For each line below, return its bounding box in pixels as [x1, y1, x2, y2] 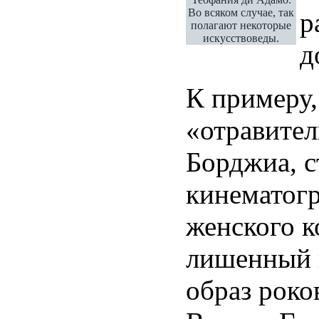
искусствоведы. [203, 31, 279, 44]
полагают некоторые [191, 19, 291, 31]
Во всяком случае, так [188, 6, 294, 19]
